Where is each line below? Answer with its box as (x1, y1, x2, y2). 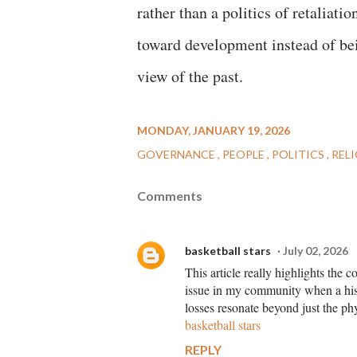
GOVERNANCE (137, 147, 218, 161)
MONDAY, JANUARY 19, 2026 (137, 124, 290, 137)
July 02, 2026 (283, 244, 348, 257)
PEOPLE (222, 147, 267, 161)
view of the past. (137, 65, 243, 87)
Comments (137, 188, 202, 203)
